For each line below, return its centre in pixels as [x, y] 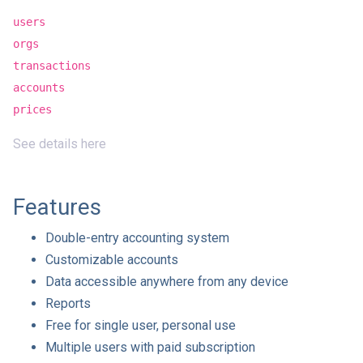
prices [32, 109]
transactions [52, 66]
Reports [68, 303]
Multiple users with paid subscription [150, 347]
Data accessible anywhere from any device [167, 282]
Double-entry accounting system [137, 238]
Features [57, 207]
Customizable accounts [112, 260]
